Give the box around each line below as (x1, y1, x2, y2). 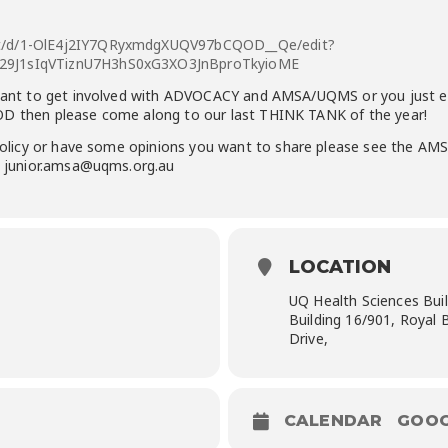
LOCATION (289, 256, 391, 278)
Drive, (289, 329, 328, 348)
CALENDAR (284, 411, 383, 430)
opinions (128, 137, 186, 156)
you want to (185, 137, 276, 156)
